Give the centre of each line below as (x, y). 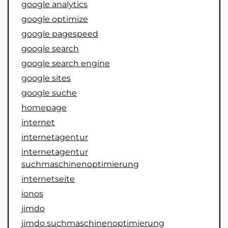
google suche (49, 93)
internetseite (48, 179)
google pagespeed (60, 34)
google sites (46, 78)
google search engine (66, 64)
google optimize (55, 19)
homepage (44, 108)
